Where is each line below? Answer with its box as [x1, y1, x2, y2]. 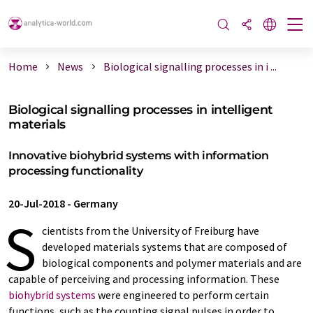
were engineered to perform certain [96, 288, 269, 302]
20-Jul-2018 [8, 196, 65, 210]
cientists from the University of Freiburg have [42, 224, 259, 238]
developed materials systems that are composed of [42, 240, 287, 254]
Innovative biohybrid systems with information [8, 149, 269, 162]
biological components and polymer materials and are [42, 256, 302, 270]
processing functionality [8, 164, 143, 177]
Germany [73, 196, 118, 210]
